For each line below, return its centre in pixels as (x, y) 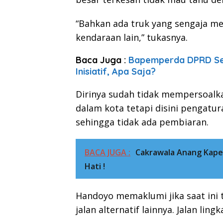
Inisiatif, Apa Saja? (116, 72)
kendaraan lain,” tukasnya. (132, 38)
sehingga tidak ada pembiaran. (142, 122)
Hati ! (95, 167)
